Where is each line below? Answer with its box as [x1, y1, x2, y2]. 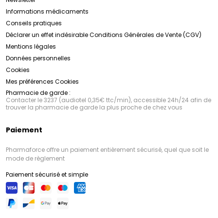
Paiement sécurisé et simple [6, 170, 88, 179]
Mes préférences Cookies [6, 77, 79, 86]
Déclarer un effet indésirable [6, 31, 88, 39]
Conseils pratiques [6, 19, 62, 28]
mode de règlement [6, 154, 65, 163]
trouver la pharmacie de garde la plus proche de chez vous [6, 103, 182, 112]
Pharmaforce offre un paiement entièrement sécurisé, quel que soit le [6, 145, 209, 154]
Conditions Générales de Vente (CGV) [90, 31, 201, 39]
